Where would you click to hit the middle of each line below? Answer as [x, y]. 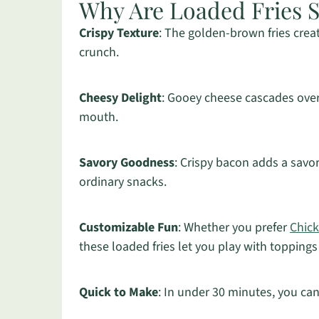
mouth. [99, 117]
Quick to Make [119, 292]
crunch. [99, 52]
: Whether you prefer [234, 228]
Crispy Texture [119, 33]
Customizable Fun [129, 228]
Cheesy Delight [120, 98]
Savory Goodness [127, 163]
